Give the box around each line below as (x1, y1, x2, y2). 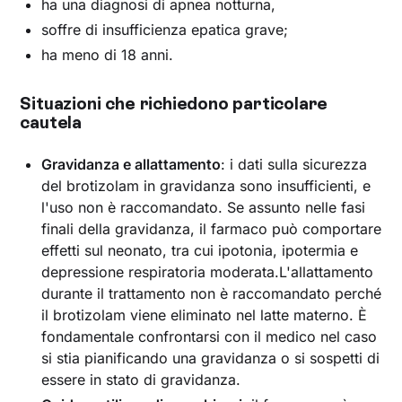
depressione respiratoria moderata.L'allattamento (41, 262, 374, 281)
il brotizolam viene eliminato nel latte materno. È (41, 305, 368, 324)
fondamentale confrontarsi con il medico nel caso (41, 327, 378, 345)
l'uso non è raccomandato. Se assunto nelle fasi (41, 197, 366, 216)
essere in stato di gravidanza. (41, 370, 241, 389)
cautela (20, 111, 83, 133)
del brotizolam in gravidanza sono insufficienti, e (41, 176, 371, 195)
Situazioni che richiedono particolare (20, 92, 328, 114)
